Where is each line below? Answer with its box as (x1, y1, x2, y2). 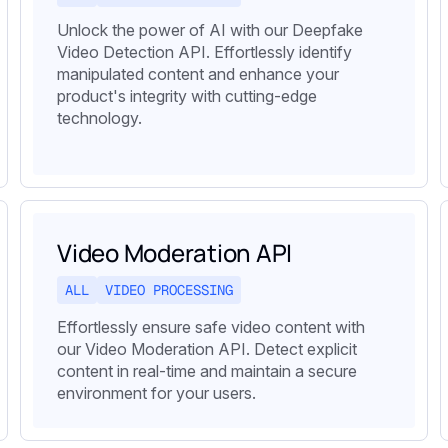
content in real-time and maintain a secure (57, 361, 357, 382)
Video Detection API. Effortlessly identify (57, 42, 352, 63)
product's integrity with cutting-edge (57, 86, 317, 107)
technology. (57, 108, 142, 129)
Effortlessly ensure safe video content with (57, 317, 365, 338)
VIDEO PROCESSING (105, 281, 233, 300)
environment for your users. (57, 383, 256, 404)
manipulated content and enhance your (57, 64, 339, 85)
